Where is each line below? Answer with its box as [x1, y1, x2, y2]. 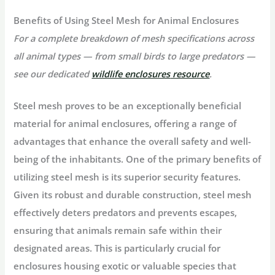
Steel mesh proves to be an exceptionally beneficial [14, 99, 242, 112]
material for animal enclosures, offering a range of [14, 117, 237, 130]
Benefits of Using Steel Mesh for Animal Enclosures [14, 14, 239, 27]
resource [170, 68, 210, 80]
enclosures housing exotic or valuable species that [14, 260, 237, 273]
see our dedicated [14, 68, 92, 80]
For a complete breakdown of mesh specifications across [14, 32, 255, 45]
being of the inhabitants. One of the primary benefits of [14, 153, 261, 166]
